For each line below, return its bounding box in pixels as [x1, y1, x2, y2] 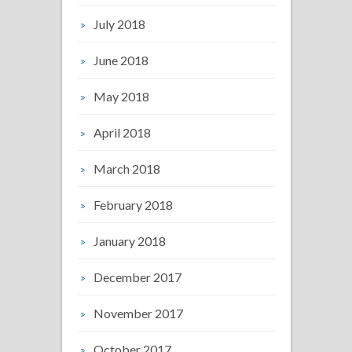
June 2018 [93, 52, 148, 68]
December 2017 [93, 269, 181, 284]
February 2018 [93, 196, 173, 212]
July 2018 [93, 16, 145, 31]
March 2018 [93, 160, 160, 176]
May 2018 [93, 88, 149, 104]
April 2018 [93, 124, 151, 140]
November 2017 [93, 305, 183, 321]
